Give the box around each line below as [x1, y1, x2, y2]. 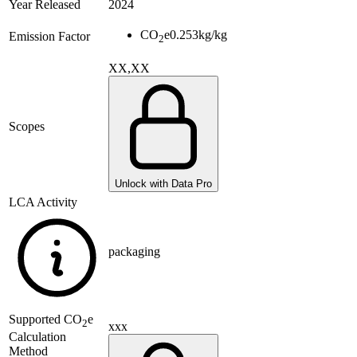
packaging [108, 245, 160, 259]
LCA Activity [9, 195, 77, 210]
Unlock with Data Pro [115, 178, 212, 190]
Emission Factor [9, 29, 90, 44]
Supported [9, 312, 64, 327]
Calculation [9, 330, 66, 344]
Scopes [9, 120, 45, 134]
